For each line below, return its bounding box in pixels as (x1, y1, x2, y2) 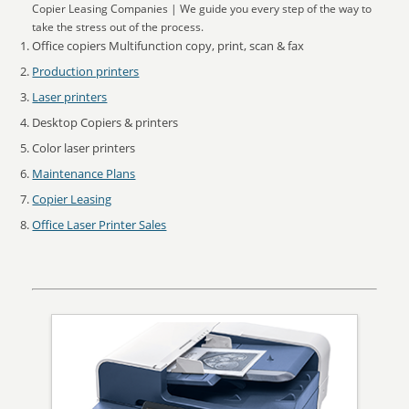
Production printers (32, 63, 140, 79)
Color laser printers (32, 140, 136, 156)
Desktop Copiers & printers (32, 114, 179, 131)
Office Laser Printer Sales (32, 216, 167, 233)
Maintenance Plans (32, 165, 136, 182)
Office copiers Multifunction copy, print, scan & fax (32, 37, 305, 54)
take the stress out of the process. (32, 19, 204, 35)
